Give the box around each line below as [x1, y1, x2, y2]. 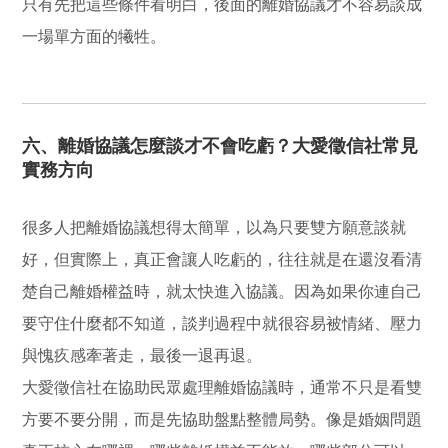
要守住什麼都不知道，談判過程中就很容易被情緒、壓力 [22, 314, 423, 332]
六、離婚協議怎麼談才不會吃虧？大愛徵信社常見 [22, 135, 419, 156]
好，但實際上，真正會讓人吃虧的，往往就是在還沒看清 [22, 250, 423, 268]
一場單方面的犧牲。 [22, 27, 167, 45]
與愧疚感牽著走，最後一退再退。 [22, 346, 263, 364]
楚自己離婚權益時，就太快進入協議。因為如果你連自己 [22, 282, 423, 300]
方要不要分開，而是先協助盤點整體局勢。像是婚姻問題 [22, 410, 423, 428]
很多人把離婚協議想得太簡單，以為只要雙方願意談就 [22, 218, 407, 236]
